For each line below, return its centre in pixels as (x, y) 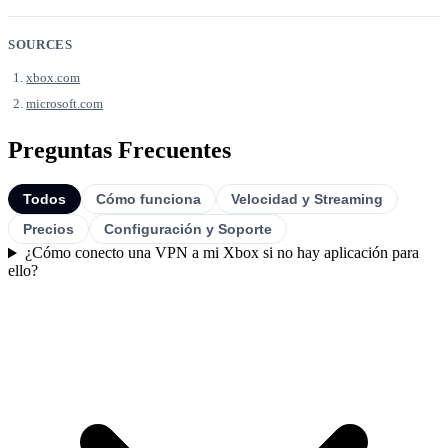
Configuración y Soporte (188, 229)
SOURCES (40, 45)
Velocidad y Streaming (307, 199)
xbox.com (53, 78)
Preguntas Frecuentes (119, 150)
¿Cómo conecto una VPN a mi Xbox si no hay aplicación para (221, 253)
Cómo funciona (148, 199)
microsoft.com (65, 104)
